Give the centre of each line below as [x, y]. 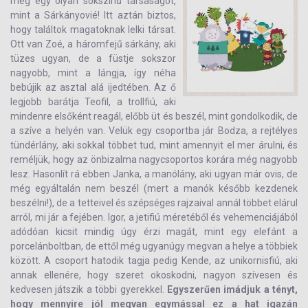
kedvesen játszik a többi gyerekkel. [89, 289]
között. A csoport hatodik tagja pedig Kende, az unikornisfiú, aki [154, 261]
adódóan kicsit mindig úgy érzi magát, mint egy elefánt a [154, 232]
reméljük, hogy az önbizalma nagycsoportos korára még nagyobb [154, 159]
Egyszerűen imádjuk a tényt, [232, 289]
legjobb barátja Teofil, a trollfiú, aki [93, 102]
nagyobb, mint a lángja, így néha [93, 73]
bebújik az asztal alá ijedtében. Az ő [93, 87]
